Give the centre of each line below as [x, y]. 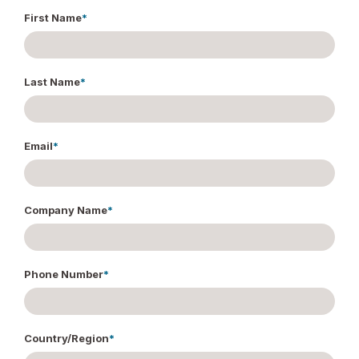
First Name [53, 17]
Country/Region [67, 338]
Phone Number [64, 274]
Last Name [52, 81]
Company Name [66, 210]
